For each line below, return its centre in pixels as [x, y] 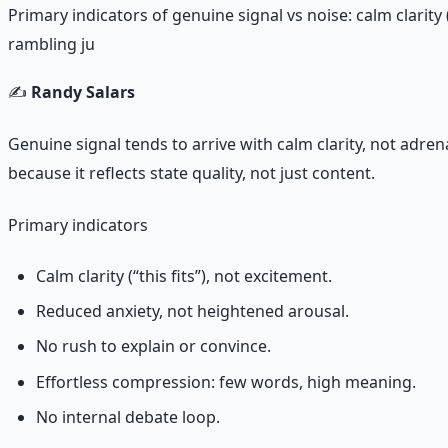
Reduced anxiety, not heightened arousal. [192, 311]
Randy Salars [83, 91]
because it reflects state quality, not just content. [191, 173]
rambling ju [51, 43]
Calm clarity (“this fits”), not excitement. [184, 276]
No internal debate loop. [128, 416]
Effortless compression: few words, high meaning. [226, 381]
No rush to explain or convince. [153, 346]
